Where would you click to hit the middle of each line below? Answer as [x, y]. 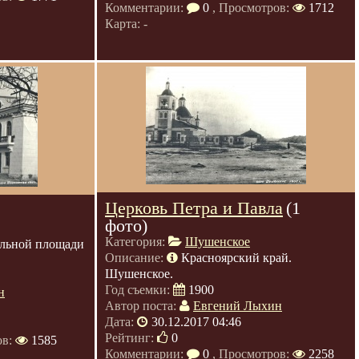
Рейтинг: [131, 338]
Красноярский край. [236, 258]
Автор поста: [142, 306]
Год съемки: [139, 290]
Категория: [137, 242]
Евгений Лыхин [238, 306]
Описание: [136, 258]
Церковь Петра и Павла [194, 208]
